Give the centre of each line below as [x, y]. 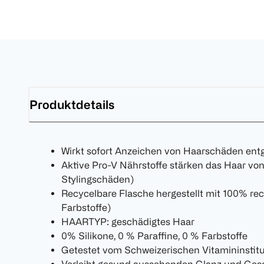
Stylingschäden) [98, 179]
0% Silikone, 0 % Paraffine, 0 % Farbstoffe [154, 236]
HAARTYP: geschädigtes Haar [128, 222]
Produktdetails [72, 104]
